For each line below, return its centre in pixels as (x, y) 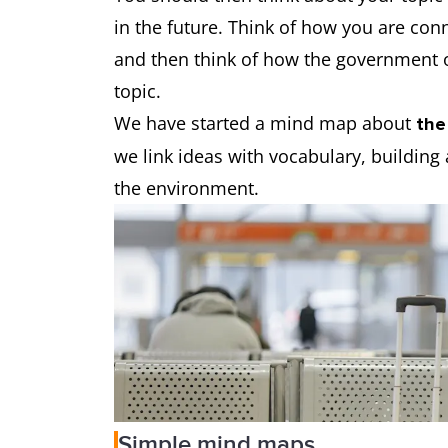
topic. (137, 91)
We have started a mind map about (265, 123)
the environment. (186, 188)
